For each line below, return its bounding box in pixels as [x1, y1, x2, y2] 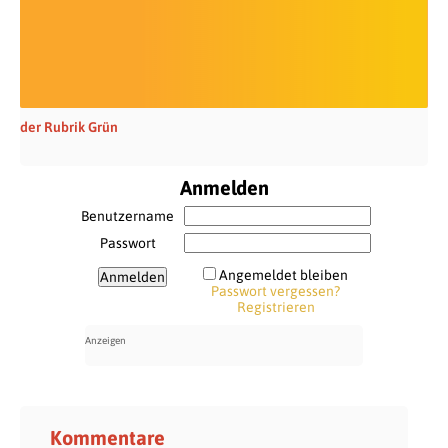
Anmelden [179, 175, 269, 199]
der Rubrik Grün [20, 118, 118, 135]
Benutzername [81, 207, 174, 224]
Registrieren [236, 298, 315, 315]
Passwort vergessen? [211, 282, 340, 299]
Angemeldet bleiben [219, 266, 348, 283]
